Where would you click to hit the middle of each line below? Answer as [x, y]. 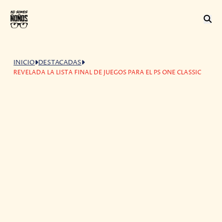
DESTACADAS [60, 62]
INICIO [24, 62]
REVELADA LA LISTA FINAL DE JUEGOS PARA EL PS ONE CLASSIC [108, 72]
